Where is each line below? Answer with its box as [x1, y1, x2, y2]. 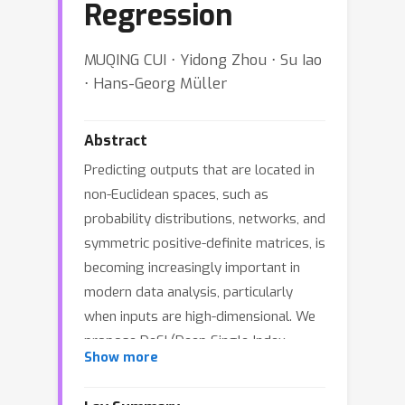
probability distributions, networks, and [84, 210, 325, 228]
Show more [84, 349, 158, 366]
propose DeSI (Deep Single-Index [84, 332, 286, 350]
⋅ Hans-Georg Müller [84, 73, 227, 93]
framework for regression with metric [84, 381, 317, 399]
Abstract [84, 131, 147, 150]
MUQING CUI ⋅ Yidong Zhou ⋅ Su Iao [84, 50, 322, 70]
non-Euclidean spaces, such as [84, 185, 268, 203]
